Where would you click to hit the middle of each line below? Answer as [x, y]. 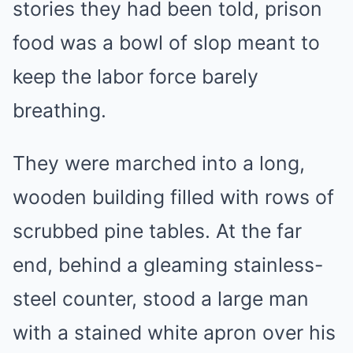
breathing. [59, 110]
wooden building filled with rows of [173, 197]
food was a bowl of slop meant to [166, 42]
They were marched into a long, [159, 163]
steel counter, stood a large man [161, 298]
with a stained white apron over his [174, 332]
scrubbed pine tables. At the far [157, 230]
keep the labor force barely [136, 76]
